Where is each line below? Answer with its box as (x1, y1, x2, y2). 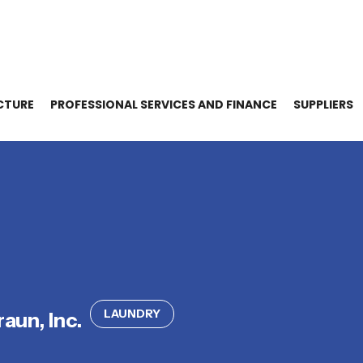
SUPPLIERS (293, 96, 353, 113)
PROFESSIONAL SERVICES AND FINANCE (50, 96, 277, 113)
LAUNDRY (104, 306, 160, 321)
